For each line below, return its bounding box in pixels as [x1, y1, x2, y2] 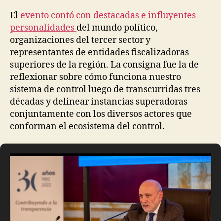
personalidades [10, 22, 76, 34]
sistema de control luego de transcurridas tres [10, 83, 200, 95]
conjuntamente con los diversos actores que [10, 108, 192, 120]
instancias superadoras [91, 96, 187, 108]
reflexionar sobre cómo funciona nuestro [10, 71, 181, 83]
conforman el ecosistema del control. [10, 120, 165, 132]
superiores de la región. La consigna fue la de [10, 59, 199, 71]
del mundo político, [76, 22, 158, 34]
